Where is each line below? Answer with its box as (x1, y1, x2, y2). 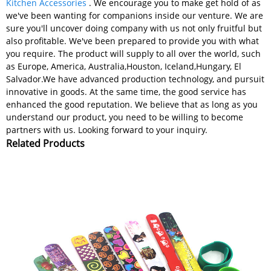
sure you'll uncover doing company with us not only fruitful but (6, 22, 262, 34)
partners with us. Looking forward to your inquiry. (6, 123, 207, 135)
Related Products (6, 136, 85, 150)
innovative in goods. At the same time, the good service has (6, 85, 246, 97)
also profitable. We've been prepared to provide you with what (6, 34, 259, 47)
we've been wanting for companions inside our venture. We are (6, 9, 263, 21)
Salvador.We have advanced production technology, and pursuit (6, 73, 264, 85)
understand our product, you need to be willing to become (6, 111, 243, 123)
